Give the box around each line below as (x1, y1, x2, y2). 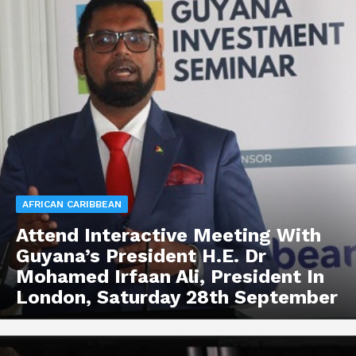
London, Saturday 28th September (16, 285, 338, 308)
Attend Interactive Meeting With (16, 223, 321, 246)
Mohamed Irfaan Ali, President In (16, 265, 324, 288)
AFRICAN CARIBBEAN (22, 198, 122, 210)
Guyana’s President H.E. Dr (16, 244, 266, 267)
